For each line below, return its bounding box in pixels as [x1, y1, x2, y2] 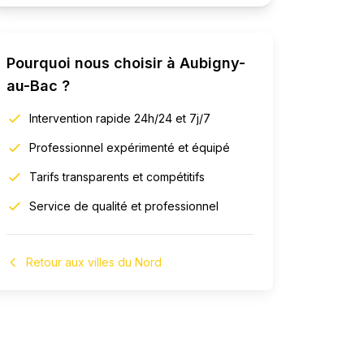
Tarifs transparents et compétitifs [29, 170, 205, 184]
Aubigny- [180, 54, 245, 71]
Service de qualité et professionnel [29, 199, 219, 213]
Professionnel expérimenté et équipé [29, 141, 230, 154]
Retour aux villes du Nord [26, 255, 162, 269]
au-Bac [6, 77, 58, 94]
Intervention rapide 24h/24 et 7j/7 [29, 111, 210, 125]
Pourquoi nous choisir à [6, 54, 180, 71]
